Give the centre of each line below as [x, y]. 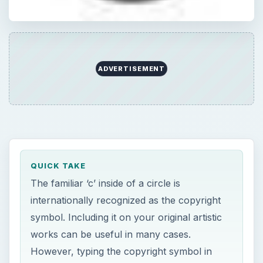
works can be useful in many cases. [111, 235]
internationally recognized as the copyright [126, 200]
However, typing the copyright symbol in [122, 252]
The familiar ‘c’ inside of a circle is [106, 183]
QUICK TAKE [58, 166]
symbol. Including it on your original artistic [127, 218]
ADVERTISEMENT [131, 68]
